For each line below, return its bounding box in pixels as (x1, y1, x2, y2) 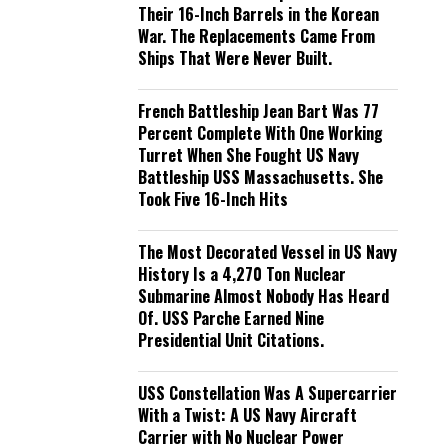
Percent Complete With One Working (138, 121, 383, 145)
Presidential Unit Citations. (138, 328, 324, 352)
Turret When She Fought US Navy (138, 143, 359, 167)
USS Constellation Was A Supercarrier (138, 381, 397, 405)
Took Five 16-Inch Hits (138, 187, 288, 211)
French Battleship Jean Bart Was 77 (138, 99, 379, 123)
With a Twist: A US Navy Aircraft (138, 403, 357, 427)
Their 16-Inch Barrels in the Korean (138, 2, 379, 26)
